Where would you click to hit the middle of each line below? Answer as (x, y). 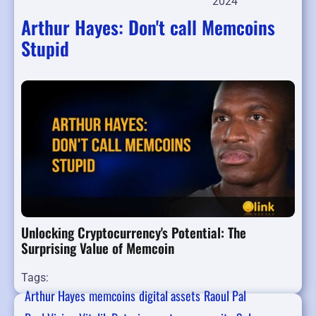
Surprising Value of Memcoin (98, 248)
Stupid (45, 49)
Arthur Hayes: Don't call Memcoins (148, 28)
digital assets (170, 296)
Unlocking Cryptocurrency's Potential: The (134, 232)
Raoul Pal (225, 296)
